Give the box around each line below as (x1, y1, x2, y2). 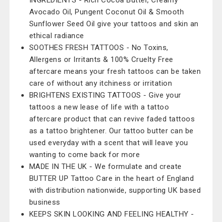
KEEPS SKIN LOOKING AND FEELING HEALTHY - (29, 210, 194, 219)
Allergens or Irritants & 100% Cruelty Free (29, 55, 173, 64)
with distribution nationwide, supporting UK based (29, 186, 201, 195)
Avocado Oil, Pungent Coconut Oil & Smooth (29, 7, 184, 16)
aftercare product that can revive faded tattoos (29, 114, 195, 123)
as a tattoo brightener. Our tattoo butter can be (29, 126, 194, 135)
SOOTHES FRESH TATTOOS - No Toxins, (29, 43, 168, 52)
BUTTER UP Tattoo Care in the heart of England (29, 174, 194, 183)
